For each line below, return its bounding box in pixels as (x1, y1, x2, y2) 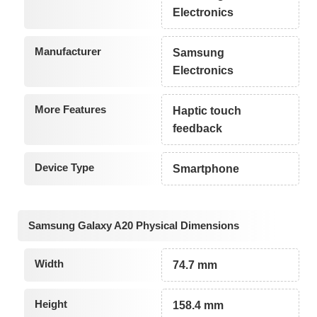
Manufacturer (34, 45, 101, 57)
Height (34, 298, 67, 311)
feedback (173, 122, 223, 134)
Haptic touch (173, 104, 242, 117)
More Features (34, 103, 106, 115)
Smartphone (173, 162, 240, 175)
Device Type (34, 161, 94, 173)
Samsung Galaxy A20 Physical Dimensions (28, 219, 239, 232)
